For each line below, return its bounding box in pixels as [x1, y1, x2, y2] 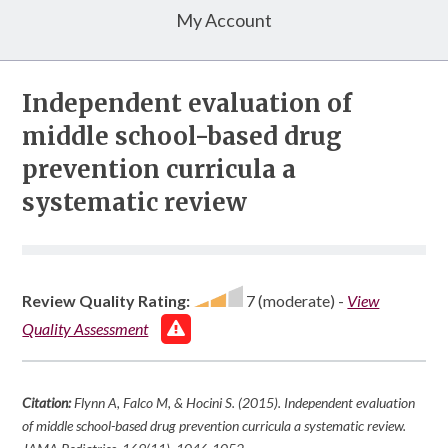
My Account [176, 9, 272, 32]
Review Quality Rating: [22, 291, 191, 311]
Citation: [22, 394, 72, 412]
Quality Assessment [22, 319, 149, 339]
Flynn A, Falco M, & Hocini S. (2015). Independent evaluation [74, 394, 416, 412]
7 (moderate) [243, 291, 336, 311]
